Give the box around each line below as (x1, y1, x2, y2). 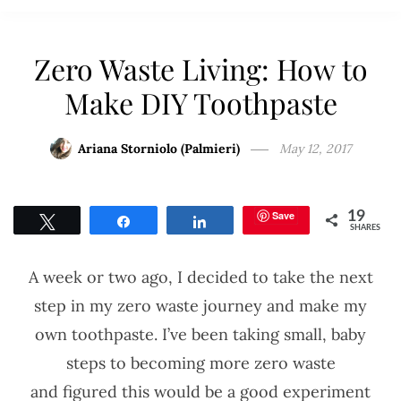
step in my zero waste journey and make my (34, 294, 367, 316)
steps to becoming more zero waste (65, 352, 336, 373)
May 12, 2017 (279, 141, 351, 158)
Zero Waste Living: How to (33, 49, 368, 89)
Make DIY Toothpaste (64, 83, 337, 123)
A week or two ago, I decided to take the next (28, 266, 373, 287)
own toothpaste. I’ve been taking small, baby (35, 323, 366, 345)
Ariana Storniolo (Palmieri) (78, 141, 240, 158)
